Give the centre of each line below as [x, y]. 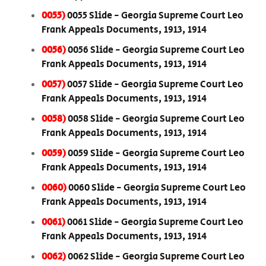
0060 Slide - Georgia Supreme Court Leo [157, 188]
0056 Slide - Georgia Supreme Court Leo [156, 50]
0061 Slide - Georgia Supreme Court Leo [155, 223]
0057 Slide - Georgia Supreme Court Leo [155, 85]
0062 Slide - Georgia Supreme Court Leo [156, 257]
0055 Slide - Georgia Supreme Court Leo [155, 16]
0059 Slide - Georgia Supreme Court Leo [156, 154]
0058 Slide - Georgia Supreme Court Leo [156, 119]
